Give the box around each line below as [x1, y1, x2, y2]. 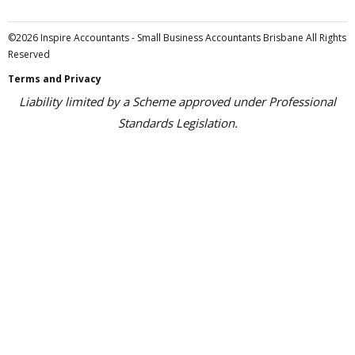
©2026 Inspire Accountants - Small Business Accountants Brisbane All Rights [8, 31, 346, 45]
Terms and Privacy [8, 72, 101, 86]
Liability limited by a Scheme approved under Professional [19, 94, 336, 110]
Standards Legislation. [117, 115, 238, 132]
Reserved [8, 48, 50, 62]
